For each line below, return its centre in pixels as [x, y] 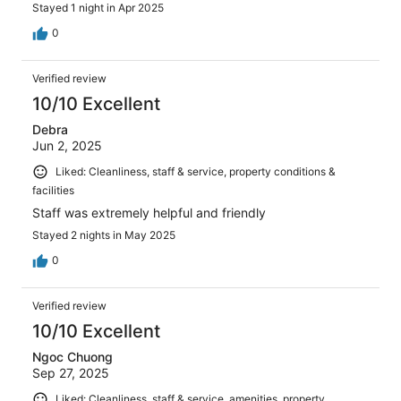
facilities [53, 191]
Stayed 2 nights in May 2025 [104, 235]
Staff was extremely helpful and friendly [149, 213]
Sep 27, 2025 [71, 373]
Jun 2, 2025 [67, 146]
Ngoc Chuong [73, 357]
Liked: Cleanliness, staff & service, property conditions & [196, 172]
